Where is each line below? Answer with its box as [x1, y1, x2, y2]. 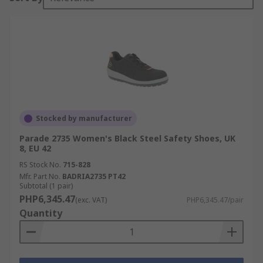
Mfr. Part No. [19, 171, 60, 181]
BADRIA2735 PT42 [62, 171, 126, 181]
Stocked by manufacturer [36, 113, 132, 123]
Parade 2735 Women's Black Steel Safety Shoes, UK [19, 133, 235, 144]
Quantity [19, 207, 62, 220]
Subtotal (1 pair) [19, 181, 73, 191]
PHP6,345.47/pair [187, 195, 244, 205]
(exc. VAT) [75, 195, 107, 205]
